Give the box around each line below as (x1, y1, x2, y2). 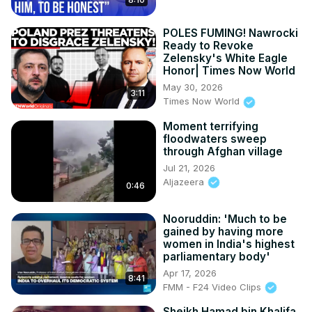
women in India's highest (163, 237, 295, 251)
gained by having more (163, 224, 283, 238)
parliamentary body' (163, 249, 270, 263)
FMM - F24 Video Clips (163, 281, 264, 292)
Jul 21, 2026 (163, 162, 215, 173)
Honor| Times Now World (163, 64, 295, 78)
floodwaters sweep (163, 132, 267, 146)
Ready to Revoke (163, 39, 253, 53)
